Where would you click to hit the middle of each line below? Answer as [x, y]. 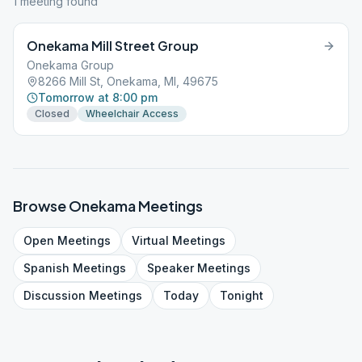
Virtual [150, 240]
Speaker [170, 268]
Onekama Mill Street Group [113, 46]
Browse [41, 206]
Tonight [242, 295]
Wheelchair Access [132, 114]
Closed [52, 114]
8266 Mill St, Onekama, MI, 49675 [128, 81]
